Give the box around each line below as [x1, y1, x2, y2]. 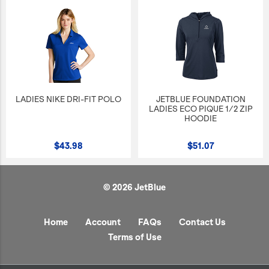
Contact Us [178, 217, 226, 228]
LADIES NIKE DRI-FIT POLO [16, 94, 121, 105]
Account [85, 217, 121, 228]
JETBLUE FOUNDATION [156, 94, 246, 105]
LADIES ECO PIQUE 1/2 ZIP [148, 104, 253, 115]
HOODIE [184, 113, 217, 124]
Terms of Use [107, 232, 162, 243]
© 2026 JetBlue [103, 182, 166, 193]
